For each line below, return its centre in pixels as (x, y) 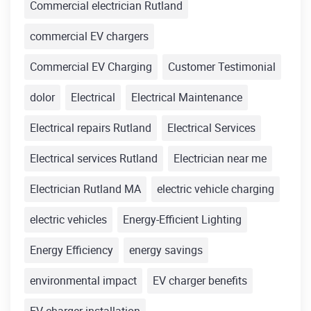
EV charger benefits (200, 281)
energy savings (166, 250)
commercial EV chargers (89, 36)
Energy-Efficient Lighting (182, 220)
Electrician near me (220, 159)
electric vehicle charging (216, 189)
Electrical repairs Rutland (91, 128)
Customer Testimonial (222, 67)
